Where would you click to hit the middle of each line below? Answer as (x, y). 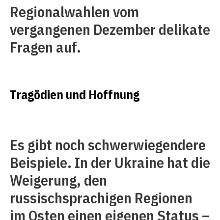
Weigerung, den (58, 180)
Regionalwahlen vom (74, 12)
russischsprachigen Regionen (101, 198)
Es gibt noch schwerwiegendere (108, 145)
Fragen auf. (45, 47)
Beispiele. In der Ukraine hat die (110, 162)
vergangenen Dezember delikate (110, 29)
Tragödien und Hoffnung (75, 95)
